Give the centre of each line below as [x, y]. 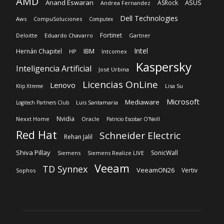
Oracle [90, 119]
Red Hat [36, 135]
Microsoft [183, 102]
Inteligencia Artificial [54, 69]
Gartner [140, 35]
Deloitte [27, 35]
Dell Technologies [149, 18]
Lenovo [63, 85]
